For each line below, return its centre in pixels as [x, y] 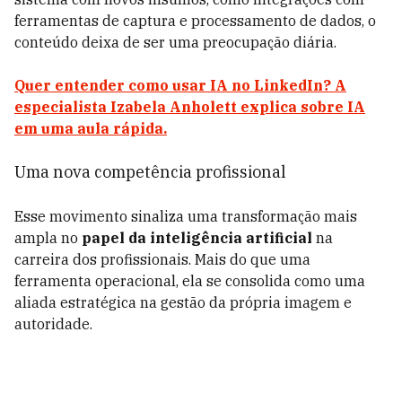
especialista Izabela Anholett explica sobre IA [190, 107]
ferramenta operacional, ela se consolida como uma [190, 281]
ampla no [48, 238]
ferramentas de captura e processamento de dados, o [195, 21]
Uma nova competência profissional [150, 172]
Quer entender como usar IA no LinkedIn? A [180, 85]
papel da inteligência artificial [199, 238]
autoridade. [55, 324]
